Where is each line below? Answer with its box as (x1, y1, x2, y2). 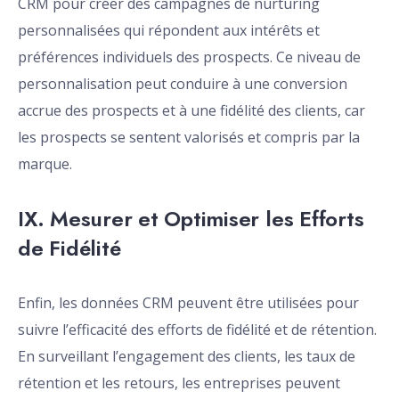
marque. (18, 154, 72, 175)
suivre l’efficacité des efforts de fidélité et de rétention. (18, 320, 377, 340)
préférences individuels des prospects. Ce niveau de (18, 47, 361, 68)
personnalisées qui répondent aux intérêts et (18, 20, 320, 41)
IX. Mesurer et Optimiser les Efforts (18, 203, 364, 235)
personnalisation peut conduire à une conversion (18, 74, 347, 94)
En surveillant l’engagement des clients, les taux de (18, 346, 355, 367)
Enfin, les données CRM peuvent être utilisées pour (18, 293, 359, 313)
